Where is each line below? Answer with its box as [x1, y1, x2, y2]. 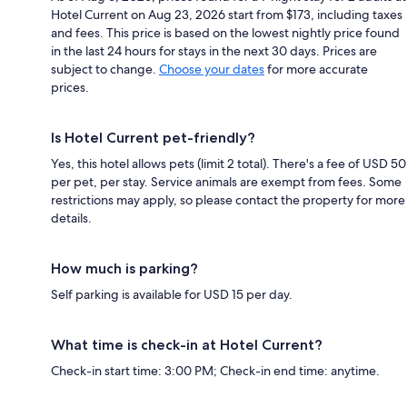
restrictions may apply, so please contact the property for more [51, 192, 405, 209]
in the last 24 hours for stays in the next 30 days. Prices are [51, 43, 377, 60]
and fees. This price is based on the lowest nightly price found [51, 25, 400, 42]
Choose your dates [159, 61, 264, 78]
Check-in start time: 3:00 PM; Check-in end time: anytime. [51, 362, 380, 380]
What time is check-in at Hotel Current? [51, 336, 323, 354]
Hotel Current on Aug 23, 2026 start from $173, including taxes [51, 6, 402, 24]
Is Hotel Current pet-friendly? [51, 129, 255, 147]
